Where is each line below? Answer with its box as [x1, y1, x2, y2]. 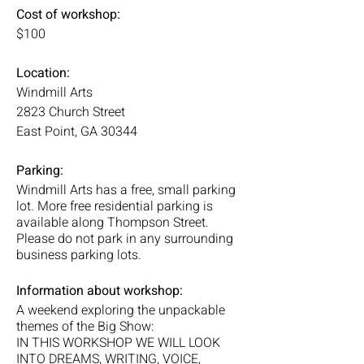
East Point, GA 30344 [16, 122, 137, 141]
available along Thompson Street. [16, 213, 209, 232]
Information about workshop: [16, 281, 186, 301]
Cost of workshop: [16, 5, 120, 24]
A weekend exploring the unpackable [16, 301, 225, 320]
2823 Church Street [16, 102, 125, 122]
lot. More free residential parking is [16, 197, 213, 216]
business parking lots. [16, 245, 145, 265]
